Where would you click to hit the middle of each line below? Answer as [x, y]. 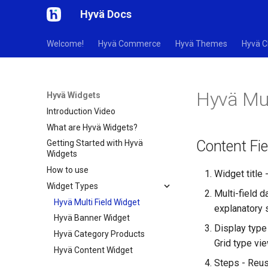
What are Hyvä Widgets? [92, 127]
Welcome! [65, 44]
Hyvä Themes [201, 44]
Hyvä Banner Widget [92, 218]
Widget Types [72, 186]
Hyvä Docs [106, 14]
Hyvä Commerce [130, 44]
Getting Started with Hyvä [95, 143]
